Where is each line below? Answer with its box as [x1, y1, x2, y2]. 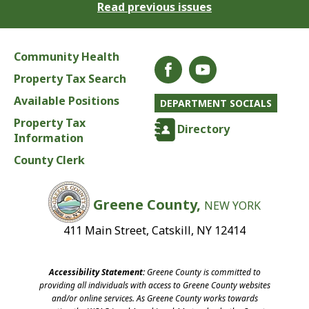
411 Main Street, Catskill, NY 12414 [63, 223, 246, 239]
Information [14, 130, 83, 146]
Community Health [14, 49, 119, 65]
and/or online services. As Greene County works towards [51, 292, 258, 305]
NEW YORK [204, 197, 261, 213]
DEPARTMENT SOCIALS [160, 97, 272, 110]
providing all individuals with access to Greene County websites [39, 279, 270, 292]
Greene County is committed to [144, 266, 261, 279]
